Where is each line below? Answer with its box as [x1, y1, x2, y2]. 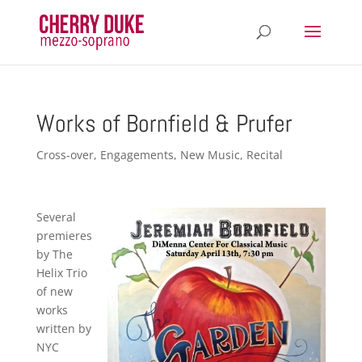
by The [36, 246, 73, 262]
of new [36, 284, 73, 299]
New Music [179, 147, 240, 162]
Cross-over [36, 147, 94, 162]
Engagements [99, 147, 174, 162]
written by [36, 321, 91, 336]
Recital [246, 147, 283, 162]
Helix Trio [36, 265, 87, 280]
